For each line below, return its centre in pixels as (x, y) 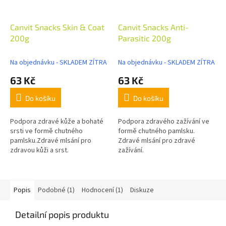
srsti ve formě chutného (46, 131)
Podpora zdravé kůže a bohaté (57, 121)
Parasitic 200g (145, 38)
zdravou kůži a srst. (39, 150)
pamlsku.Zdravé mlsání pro (51, 140)
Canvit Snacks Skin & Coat (57, 27)
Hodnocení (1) (102, 190)
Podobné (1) (56, 190)
